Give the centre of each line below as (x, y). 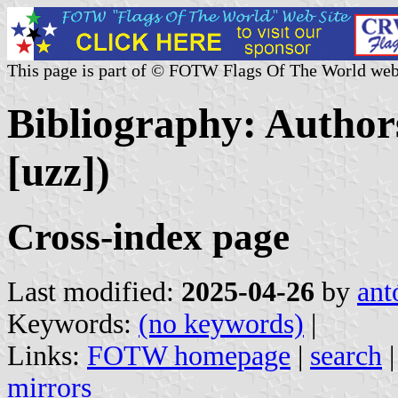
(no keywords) (221, 323)
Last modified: (94, 291)
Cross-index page (148, 236)
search (346, 355)
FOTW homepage (189, 355)
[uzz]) (59, 172)
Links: (47, 355)
